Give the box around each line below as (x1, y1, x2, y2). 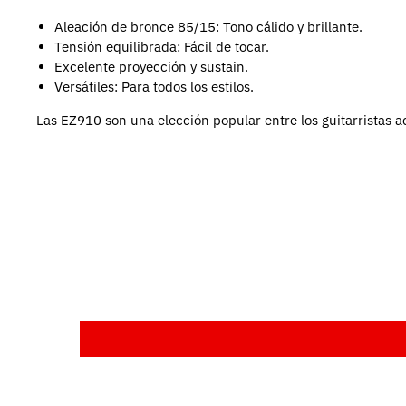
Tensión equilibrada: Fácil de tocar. (54, 37, 269, 55)
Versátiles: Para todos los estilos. (54, 77, 254, 95)
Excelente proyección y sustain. (54, 57, 248, 75)
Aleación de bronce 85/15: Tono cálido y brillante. (54, 17, 362, 35)
